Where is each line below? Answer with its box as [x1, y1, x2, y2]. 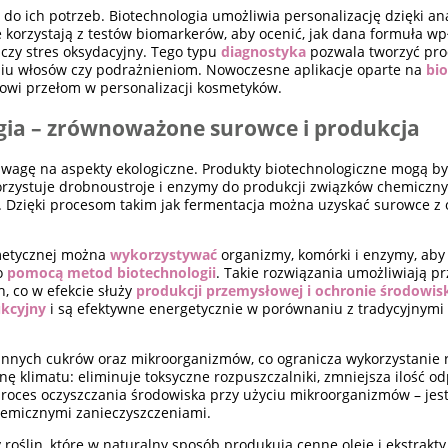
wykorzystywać [110, 244, 218, 264]
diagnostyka [221, 41, 307, 61]
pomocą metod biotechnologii [7, 262, 217, 282]
